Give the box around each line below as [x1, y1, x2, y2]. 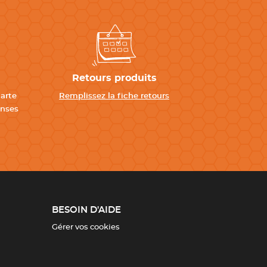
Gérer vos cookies [51, 223, 120, 231]
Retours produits [72, 73, 157, 83]
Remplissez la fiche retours [59, 92, 169, 100]
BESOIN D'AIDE [51, 206, 121, 215]
